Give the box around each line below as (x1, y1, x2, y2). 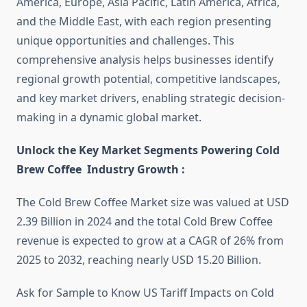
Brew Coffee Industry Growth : (16, 162, 185, 177)
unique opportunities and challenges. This (16, 33, 234, 49)
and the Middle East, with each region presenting (16, 14, 271, 29)
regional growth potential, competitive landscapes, (16, 71, 280, 87)
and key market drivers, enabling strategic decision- (16, 90, 285, 106)
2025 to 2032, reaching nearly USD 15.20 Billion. (16, 252, 261, 268)
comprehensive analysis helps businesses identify (16, 52, 273, 68)
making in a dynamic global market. (16, 110, 201, 125)
